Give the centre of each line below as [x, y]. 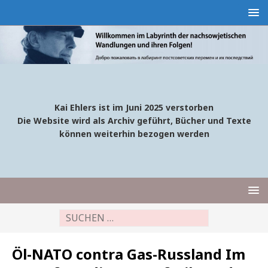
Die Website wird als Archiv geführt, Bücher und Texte [134, 121]
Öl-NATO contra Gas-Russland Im [129, 254]
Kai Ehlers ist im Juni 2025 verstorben [134, 108]
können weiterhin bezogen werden [134, 134]
